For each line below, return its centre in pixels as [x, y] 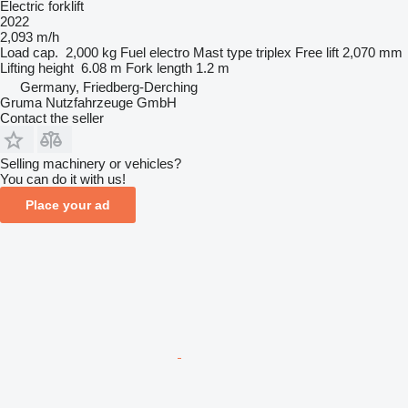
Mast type [223, 52]
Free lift [317, 52]
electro [169, 52]
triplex [274, 52]
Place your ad [68, 204]
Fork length [159, 67]
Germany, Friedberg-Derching [109, 87]
